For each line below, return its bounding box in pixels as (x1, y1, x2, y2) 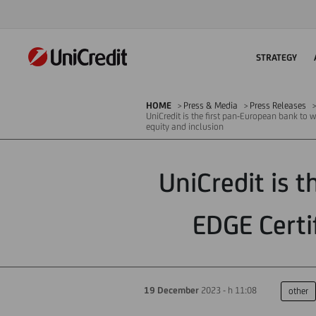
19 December (144, 285, 199, 296)
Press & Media (183, 100, 238, 111)
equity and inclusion (146, 121, 224, 132)
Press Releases (250, 100, 306, 111)
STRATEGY (256, 51, 297, 63)
